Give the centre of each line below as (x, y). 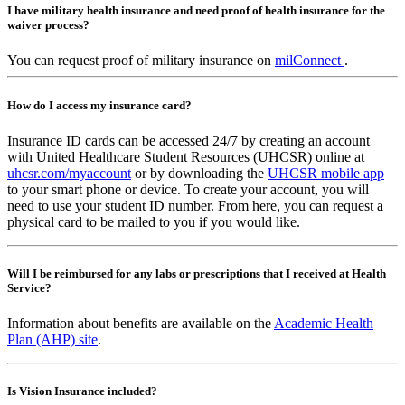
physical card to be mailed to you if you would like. (154, 221)
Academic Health (324, 324)
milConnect (310, 61)
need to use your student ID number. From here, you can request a (195, 205)
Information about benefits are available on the (141, 324)
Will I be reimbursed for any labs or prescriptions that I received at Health (197, 273)
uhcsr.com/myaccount (69, 173)
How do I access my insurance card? (99, 105)
